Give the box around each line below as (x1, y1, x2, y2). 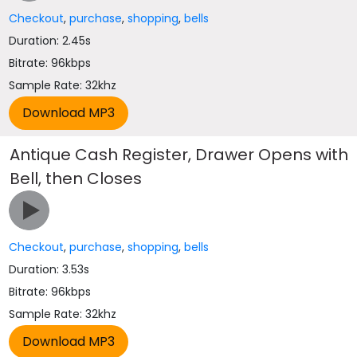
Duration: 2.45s (9, 33, 92, 49)
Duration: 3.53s (9, 261, 90, 277)
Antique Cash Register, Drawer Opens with (10, 143, 349, 166)
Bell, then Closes (10, 167, 143, 190)
